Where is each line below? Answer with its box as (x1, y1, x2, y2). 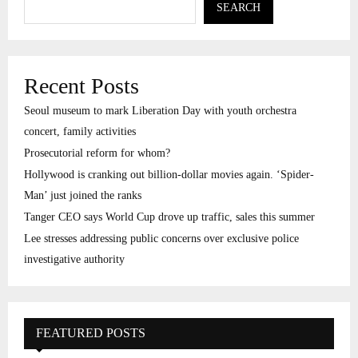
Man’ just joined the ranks (24, 189, 141, 202)
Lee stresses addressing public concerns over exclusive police (24, 233, 299, 245)
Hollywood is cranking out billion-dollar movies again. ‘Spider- (24, 169, 314, 181)
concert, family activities (24, 125, 136, 138)
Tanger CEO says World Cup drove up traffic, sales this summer (24, 211, 315, 224)
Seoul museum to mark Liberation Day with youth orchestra (24, 105, 296, 117)
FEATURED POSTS (36, 326, 145, 340)
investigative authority (24, 253, 125, 266)
